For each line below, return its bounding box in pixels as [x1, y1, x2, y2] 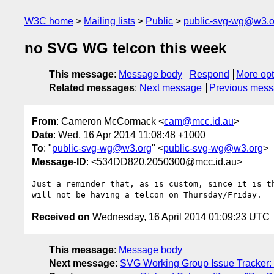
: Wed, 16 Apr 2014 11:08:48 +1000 [53, 129, 206, 140]
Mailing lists [84, 16, 135, 26]
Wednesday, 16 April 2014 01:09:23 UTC [90, 211, 270, 222]
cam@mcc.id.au [164, 116, 234, 127]
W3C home [24, 16, 73, 26]
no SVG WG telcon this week [24, 40, 226, 57]
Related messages [49, 83, 135, 94]
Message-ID [32, 156, 86, 167]
